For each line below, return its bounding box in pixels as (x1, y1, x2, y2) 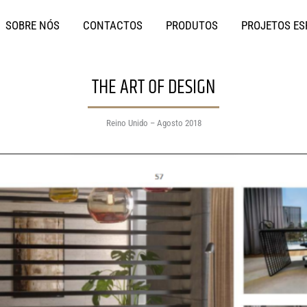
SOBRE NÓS (5, 18, 60, 32)
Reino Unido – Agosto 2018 (106, 117, 201, 128)
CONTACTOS (83, 18, 143, 32)
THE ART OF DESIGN (91, 73, 216, 103)
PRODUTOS (166, 18, 218, 32)
